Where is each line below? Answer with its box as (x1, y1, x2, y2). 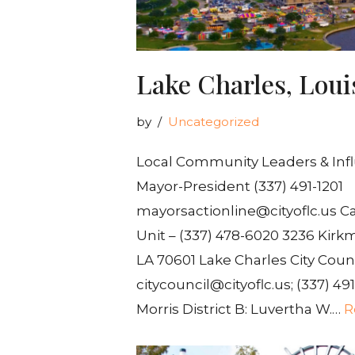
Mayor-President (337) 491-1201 (136, 178, 343, 195)
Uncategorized (167, 114, 259, 130)
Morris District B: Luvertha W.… (136, 301, 344, 318)
